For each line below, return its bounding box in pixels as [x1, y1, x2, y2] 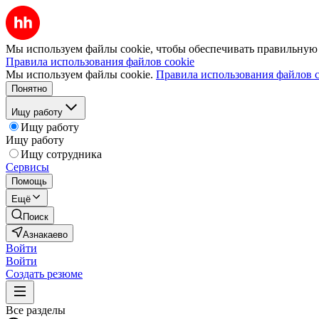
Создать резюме [6, 268, 83, 280]
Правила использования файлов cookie [6, 56, 194, 68]
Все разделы [6, 304, 66, 316]
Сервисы [6, 161, 49, 173]
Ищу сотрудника [21, 148, 102, 160]
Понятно [11, 83, 47, 94]
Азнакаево [23, 229, 68, 240]
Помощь [11, 176, 47, 187]
